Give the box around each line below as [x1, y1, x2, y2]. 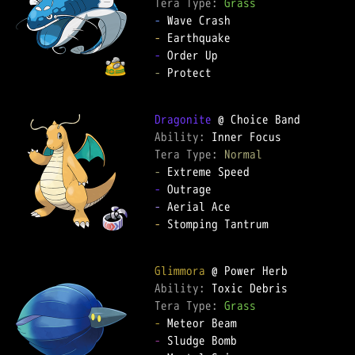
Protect [161, 64, 212, 81]
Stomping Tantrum [161, 216, 269, 232]
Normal [224, 146, 262, 162]
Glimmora [155, 262, 205, 279]
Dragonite [155, 111, 212, 128]
